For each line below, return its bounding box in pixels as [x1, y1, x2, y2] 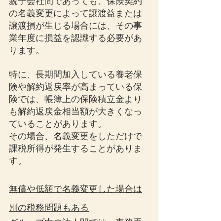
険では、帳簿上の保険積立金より [9, 94, 142, 104]
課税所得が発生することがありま [9, 144, 142, 153]
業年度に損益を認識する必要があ [9, 33, 142, 43]
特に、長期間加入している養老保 [9, 70, 142, 79]
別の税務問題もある [9, 203, 89, 213]
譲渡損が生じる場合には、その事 [9, 21, 142, 31]
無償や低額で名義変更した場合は [9, 184, 142, 194]
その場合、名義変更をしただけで [9, 131, 142, 141]
